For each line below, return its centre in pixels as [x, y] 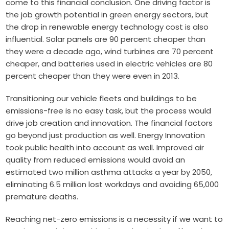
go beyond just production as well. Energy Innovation [106, 135]
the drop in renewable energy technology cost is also [107, 27]
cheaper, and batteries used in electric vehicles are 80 [109, 63]
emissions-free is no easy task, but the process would [109, 110]
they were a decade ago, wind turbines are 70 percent [110, 51]
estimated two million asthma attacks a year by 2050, [109, 172]
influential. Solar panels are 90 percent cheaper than [106, 39]
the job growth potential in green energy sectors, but [107, 14]
